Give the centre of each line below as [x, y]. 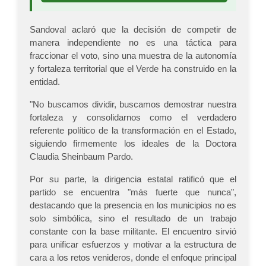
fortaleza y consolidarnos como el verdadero [133, 118]
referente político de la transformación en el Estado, [133, 131]
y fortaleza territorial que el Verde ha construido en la [133, 69]
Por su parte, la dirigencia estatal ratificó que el [133, 179]
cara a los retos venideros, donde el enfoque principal [133, 258]
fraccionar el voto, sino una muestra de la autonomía [133, 56]
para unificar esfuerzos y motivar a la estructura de [133, 245]
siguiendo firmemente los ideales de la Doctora [133, 144]
